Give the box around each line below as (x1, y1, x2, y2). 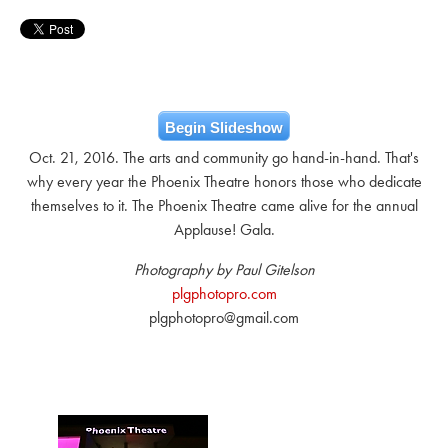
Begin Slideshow (165, 119, 283, 136)
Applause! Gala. (173, 220, 275, 239)
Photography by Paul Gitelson (133, 260, 315, 279)
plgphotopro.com (171, 284, 277, 303)
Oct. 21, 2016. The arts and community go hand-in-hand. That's (29, 148, 419, 167)
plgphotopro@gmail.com (149, 308, 299, 327)
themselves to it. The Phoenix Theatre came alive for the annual (30, 196, 418, 215)
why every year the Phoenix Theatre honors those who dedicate (26, 172, 422, 191)
